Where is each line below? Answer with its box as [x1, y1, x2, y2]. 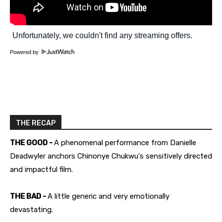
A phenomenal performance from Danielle [54, 138, 196, 147]
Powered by [10, 49, 40, 55]
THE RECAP [16, 118, 55, 127]
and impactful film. [10, 165, 73, 174]
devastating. [10, 205, 53, 214]
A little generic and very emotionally [48, 191, 169, 201]
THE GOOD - [10, 138, 54, 147]
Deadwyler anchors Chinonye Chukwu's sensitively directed [10, 151, 212, 161]
